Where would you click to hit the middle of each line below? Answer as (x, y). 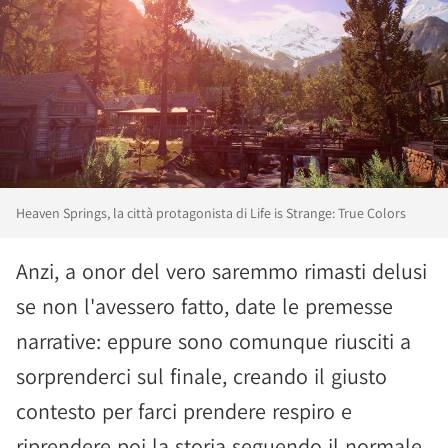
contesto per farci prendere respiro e (184, 411)
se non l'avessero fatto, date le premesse (204, 306)
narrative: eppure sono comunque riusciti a (213, 341)
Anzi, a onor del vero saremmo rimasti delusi (221, 271)
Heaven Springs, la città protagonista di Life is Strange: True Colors (211, 213)
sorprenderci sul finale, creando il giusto (201, 376)
